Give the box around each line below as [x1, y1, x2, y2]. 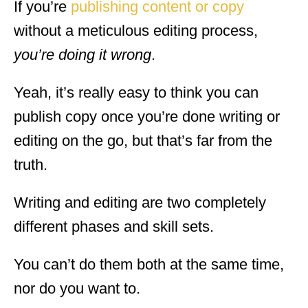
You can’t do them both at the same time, [14, 255, 284, 273]
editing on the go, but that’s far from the [14, 131, 272, 149]
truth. [14, 155, 47, 173]
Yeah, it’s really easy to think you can [14, 83, 258, 101]
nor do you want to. [14, 279, 140, 297]
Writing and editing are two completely [14, 193, 266, 211]
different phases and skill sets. [14, 217, 214, 235]
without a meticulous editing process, [14, 21, 258, 39]
